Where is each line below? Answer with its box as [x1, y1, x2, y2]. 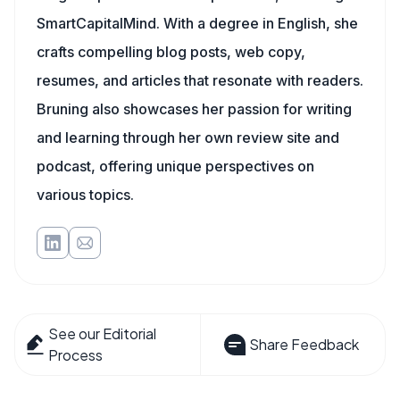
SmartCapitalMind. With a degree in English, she [37, 14, 358, 32]
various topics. [37, 186, 134, 204]
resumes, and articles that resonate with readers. [37, 71, 363, 89]
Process [48, 346, 104, 364]
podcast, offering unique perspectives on [37, 157, 314, 175]
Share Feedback [248, 335, 359, 354]
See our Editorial [48, 324, 157, 343]
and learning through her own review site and [37, 129, 339, 146]
